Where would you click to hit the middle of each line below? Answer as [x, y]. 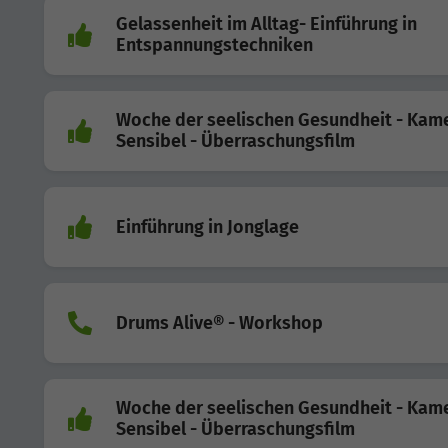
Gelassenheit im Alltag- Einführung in [266, 24]
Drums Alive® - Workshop [219, 322]
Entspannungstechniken [214, 45]
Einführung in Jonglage [207, 226]
